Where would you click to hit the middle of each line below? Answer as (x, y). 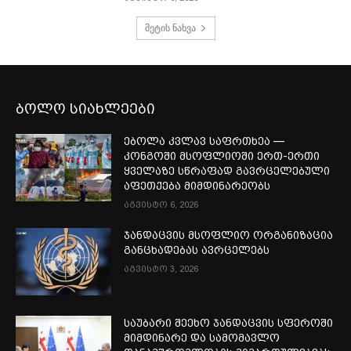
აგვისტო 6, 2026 (161, 205)
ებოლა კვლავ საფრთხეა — (204, 141)
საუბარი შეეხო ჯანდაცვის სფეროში (229, 323)
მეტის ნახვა (170, 28)
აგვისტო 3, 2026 (161, 270)
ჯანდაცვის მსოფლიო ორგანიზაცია (229, 235)
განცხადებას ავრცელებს (197, 250)
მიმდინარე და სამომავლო (202, 338)
